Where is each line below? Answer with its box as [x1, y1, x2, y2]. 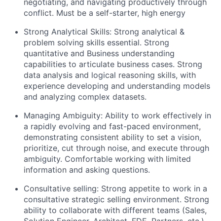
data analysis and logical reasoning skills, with [24, 70, 196, 80]
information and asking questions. [24, 164, 150, 175]
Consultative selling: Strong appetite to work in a [24, 183, 207, 193]
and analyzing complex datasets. [24, 91, 147, 102]
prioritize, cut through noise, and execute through [24, 143, 209, 153]
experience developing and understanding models [24, 80, 210, 91]
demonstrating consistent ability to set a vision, [24, 132, 201, 142]
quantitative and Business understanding [24, 48, 175, 58]
